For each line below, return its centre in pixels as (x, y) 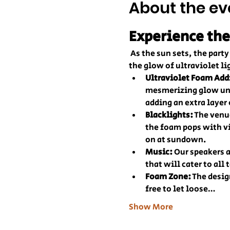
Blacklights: (169, 116)
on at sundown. (175, 140)
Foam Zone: (168, 177)
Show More (151, 207)
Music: (159, 152)
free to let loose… (180, 189)
